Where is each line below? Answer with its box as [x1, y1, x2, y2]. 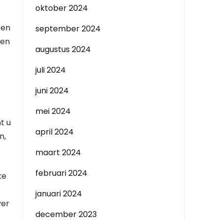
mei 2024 [35, 106, 71, 117]
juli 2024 [35, 64, 66, 76]
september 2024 [35, 23, 101, 34]
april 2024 [35, 126, 74, 137]
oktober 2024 [35, 2, 88, 14]
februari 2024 [35, 167, 87, 179]
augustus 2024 [35, 44, 91, 55]
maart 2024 [35, 147, 81, 158]
